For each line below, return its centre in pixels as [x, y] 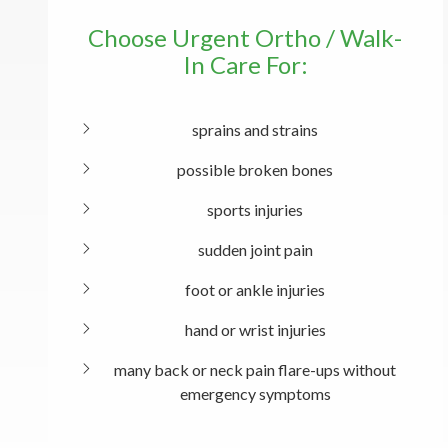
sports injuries [255, 210]
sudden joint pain [255, 250]
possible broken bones [255, 170]
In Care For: [245, 65]
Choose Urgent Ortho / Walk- [245, 38]
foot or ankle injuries [255, 290]
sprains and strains [255, 130]
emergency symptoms [255, 394]
